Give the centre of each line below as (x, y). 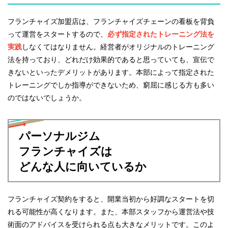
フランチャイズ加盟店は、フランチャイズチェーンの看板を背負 (111, 21)
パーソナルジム (60, 135)
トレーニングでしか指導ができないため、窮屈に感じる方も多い (111, 84)
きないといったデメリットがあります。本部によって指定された (111, 72)
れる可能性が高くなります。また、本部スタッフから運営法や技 (111, 211)
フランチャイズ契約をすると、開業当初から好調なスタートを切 (111, 198)
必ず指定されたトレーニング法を (161, 34)
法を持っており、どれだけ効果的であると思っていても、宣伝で (111, 59)
